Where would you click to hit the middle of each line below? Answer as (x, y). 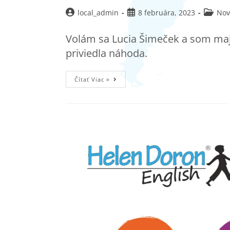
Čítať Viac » (92, 80)
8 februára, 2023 (167, 13)
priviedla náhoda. (107, 53)
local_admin (98, 13)
